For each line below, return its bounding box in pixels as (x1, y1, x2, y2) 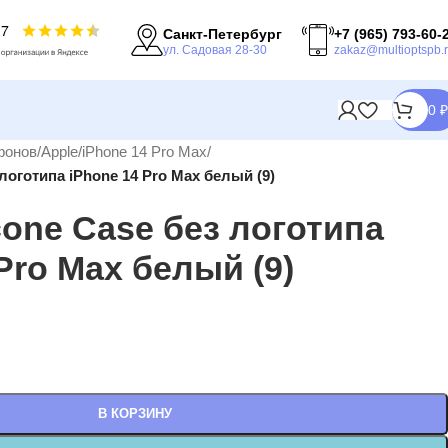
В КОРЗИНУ (97, 406, 172, 421)
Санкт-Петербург (163, 25, 282, 42)
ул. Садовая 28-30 (163, 42, 267, 57)
